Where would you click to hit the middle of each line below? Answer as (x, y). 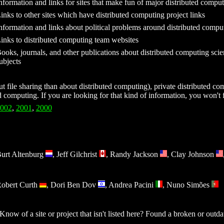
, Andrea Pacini (130, 185)
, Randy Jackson (133, 154)
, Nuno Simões (187, 185)
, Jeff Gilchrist (75, 154)
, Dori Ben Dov (72, 185)
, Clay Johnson (191, 154)
